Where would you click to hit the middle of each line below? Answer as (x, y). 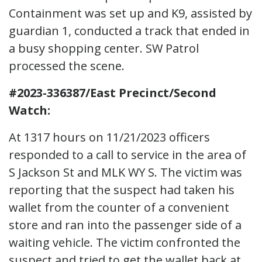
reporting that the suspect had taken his (122, 189)
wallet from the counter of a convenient (119, 207)
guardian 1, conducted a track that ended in (129, 30)
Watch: (30, 110)
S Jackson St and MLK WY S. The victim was (125, 172)
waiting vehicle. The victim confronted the (125, 242)
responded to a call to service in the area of (127, 154)
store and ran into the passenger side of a (125, 225)
